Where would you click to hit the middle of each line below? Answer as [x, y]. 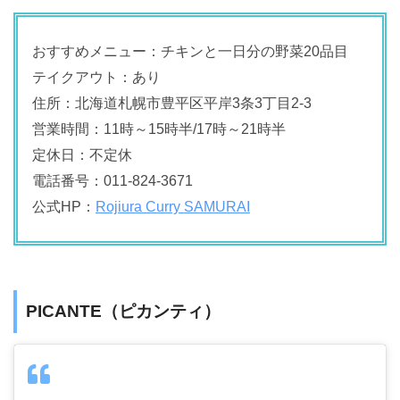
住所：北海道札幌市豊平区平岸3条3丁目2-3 [172, 103]
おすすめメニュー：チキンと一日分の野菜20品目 [190, 51]
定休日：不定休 [82, 154]
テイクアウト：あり [96, 77]
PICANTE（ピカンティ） [123, 311]
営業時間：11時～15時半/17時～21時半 [159, 129]
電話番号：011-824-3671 [112, 180]
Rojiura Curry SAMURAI [173, 206]
